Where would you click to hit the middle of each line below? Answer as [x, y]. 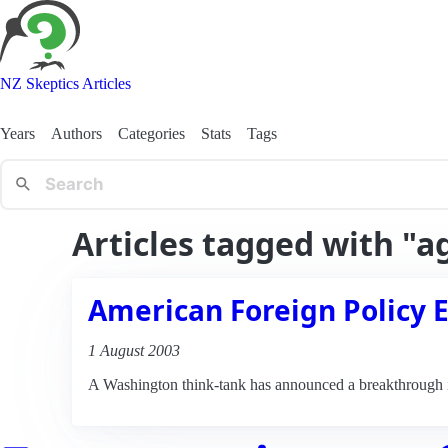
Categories [151, 133]
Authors [76, 133]
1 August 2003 [134, 350]
